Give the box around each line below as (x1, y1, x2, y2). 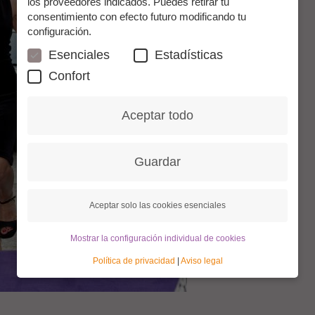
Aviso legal (180, 255, 223, 266)
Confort (49, 68, 90, 83)
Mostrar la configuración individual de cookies (70, 233, 245, 243)
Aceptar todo (122, 108, 193, 122)
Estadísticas (155, 47, 223, 62)
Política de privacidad (92, 255, 175, 266)
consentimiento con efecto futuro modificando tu (27, 10, 246, 22)
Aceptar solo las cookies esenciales (89, 200, 226, 210)
